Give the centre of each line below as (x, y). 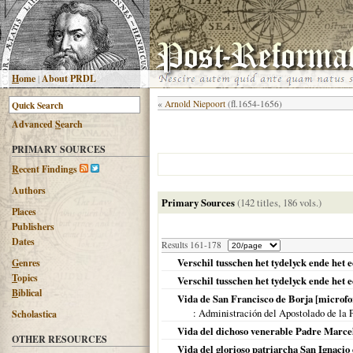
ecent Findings (48, 169)
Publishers (33, 227)
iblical (30, 293)
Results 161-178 (191, 245)
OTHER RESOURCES (59, 339)
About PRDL (69, 78)
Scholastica (34, 314)
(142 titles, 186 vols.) (279, 203)
